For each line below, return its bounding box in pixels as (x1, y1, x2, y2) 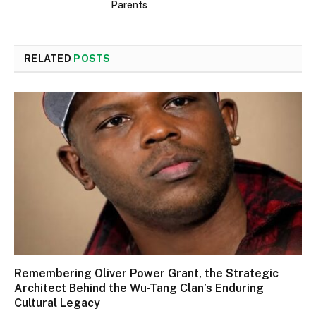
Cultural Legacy (14, 296, 100, 310)
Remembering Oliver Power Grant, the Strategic (14, 266, 279, 280)
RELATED (24, 53, 74, 65)
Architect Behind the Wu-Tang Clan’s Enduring (14, 281, 264, 295)
